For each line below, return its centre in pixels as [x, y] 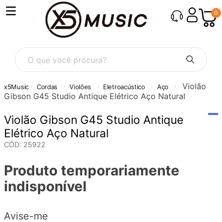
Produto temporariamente [92, 170]
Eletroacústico [124, 86]
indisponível [45, 186]
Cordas [47, 86]
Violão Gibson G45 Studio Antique [94, 120]
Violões [81, 86]
